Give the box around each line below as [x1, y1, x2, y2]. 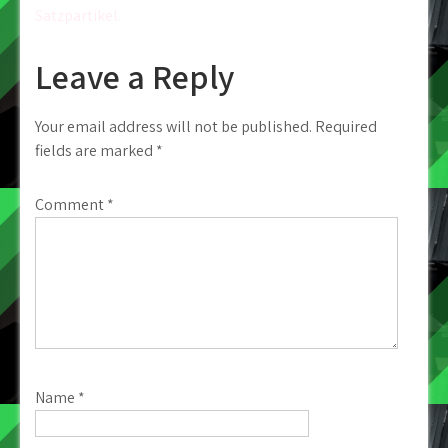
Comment [35, 194, 107, 215]
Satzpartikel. [35, 5, 121, 26]
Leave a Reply [35, 54, 234, 99]
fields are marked [35, 140, 156, 161]
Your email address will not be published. [35, 116, 312, 137]
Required [315, 116, 377, 137]
